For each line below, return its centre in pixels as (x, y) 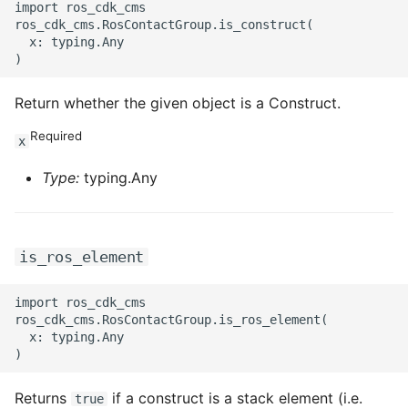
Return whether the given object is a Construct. (178, 103)
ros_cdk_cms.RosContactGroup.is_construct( (164, 24)
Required (56, 135)
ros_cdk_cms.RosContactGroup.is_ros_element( (171, 319)
